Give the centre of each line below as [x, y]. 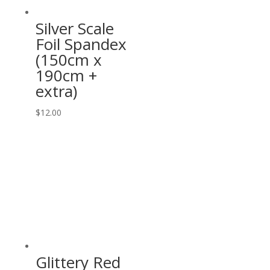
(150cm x [68, 60]
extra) [56, 91]
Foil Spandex [81, 44]
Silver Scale [74, 29]
